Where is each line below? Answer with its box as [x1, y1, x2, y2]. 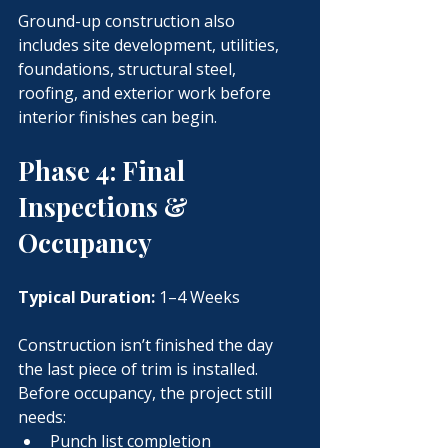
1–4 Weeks [155, 286, 240, 308]
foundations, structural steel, [18, 58, 240, 80]
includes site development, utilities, [18, 34, 283, 56]
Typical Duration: [18, 286, 155, 308]
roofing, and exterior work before [18, 82, 275, 104]
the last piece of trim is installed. [18, 358, 258, 380]
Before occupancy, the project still [18, 382, 276, 404]
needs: [18, 406, 66, 428]
